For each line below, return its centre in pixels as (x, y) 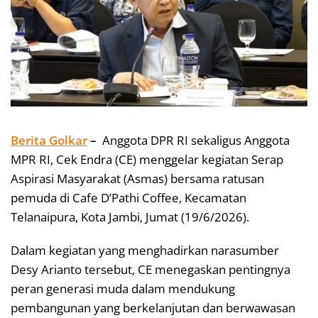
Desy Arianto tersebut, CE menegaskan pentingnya (150, 269)
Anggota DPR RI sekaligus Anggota (194, 140)
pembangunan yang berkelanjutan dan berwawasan (153, 307)
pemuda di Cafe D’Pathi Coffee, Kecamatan (128, 197)
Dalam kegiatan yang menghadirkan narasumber (145, 250)
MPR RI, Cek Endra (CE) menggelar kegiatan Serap (147, 159)
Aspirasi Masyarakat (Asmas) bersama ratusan (137, 178)
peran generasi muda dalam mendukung (123, 288)
